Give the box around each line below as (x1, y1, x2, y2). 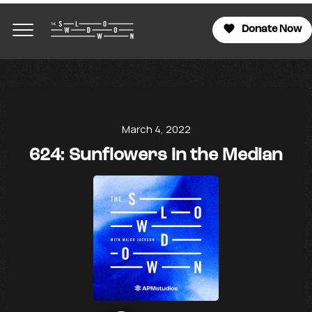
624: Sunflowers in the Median (29, 147, 283, 164)
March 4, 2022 (121, 122, 191, 136)
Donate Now (242, 24, 302, 35)
